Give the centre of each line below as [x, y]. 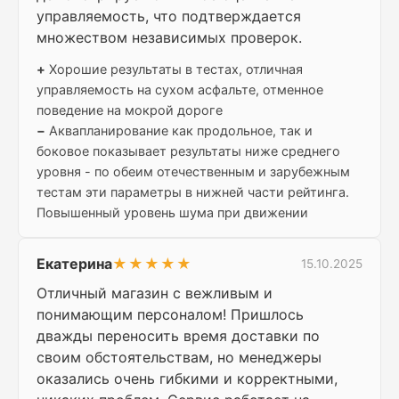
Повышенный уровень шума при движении [172, 213]
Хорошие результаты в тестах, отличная [174, 69]
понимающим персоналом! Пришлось [170, 315]
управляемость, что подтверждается [169, 16]
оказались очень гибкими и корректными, [187, 379]
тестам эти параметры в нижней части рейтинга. [193, 192]
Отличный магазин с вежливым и [155, 293]
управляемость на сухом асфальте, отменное [180, 90]
